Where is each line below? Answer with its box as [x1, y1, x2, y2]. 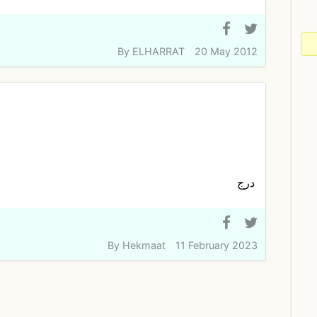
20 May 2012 [194, 45, 258, 58]
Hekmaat [122, 238, 166, 251]
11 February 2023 [175, 238, 258, 251]
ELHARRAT [132, 45, 185, 58]
